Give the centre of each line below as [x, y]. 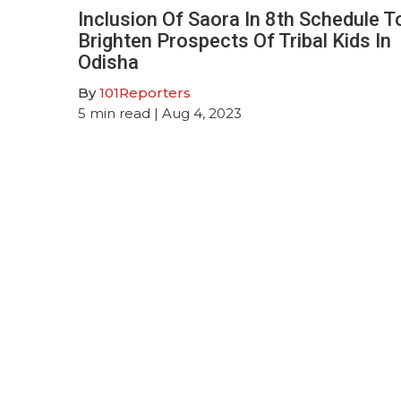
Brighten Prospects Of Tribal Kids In [235, 40]
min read [120, 113]
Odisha [108, 62]
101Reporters [145, 92]
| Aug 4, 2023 [196, 113]
